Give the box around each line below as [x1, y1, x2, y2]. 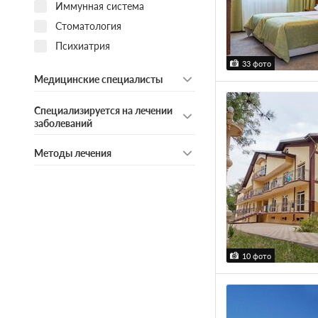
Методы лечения [33, 147, 111, 159]
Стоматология [55, 19, 121, 32]
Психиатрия [55, 39, 110, 52]
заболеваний [33, 116, 92, 129]
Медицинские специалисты [33, 73, 163, 85]
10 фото [241, 251, 271, 261]
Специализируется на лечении [33, 104, 172, 116]
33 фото [241, 59, 271, 69]
